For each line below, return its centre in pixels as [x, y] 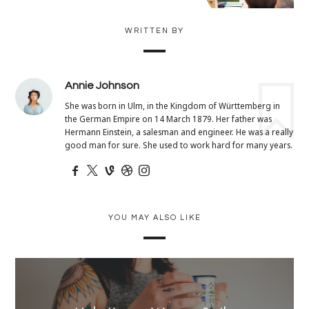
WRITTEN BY [154, 30]
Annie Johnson [102, 85]
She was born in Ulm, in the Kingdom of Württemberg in [173, 106]
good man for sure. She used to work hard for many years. [179, 145]
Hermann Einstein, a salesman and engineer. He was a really [179, 132]
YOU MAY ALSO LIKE [154, 217]
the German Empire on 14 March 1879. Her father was [169, 119]
